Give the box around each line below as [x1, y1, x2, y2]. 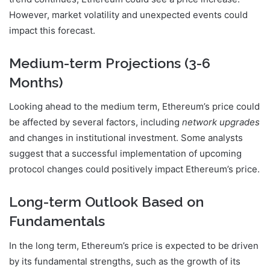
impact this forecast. [9, 24, 95, 36]
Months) [9, 74, 63, 90]
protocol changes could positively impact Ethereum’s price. [9, 163, 260, 175]
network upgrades [182, 116, 260, 128]
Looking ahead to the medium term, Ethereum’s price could [9, 101, 260, 113]
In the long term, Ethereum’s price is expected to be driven [9, 239, 259, 251]
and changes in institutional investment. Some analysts [9, 132, 243, 144]
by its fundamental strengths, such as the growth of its [9, 255, 240, 267]
